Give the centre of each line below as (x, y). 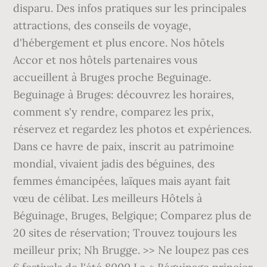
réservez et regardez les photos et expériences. (133, 129)
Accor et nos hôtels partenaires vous (105, 60)
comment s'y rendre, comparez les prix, (114, 112)
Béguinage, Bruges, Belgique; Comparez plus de (133, 215)
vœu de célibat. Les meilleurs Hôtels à (108, 198)
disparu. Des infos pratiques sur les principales (130, 8)
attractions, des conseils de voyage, (103, 25)
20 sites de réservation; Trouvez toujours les (125, 233)
